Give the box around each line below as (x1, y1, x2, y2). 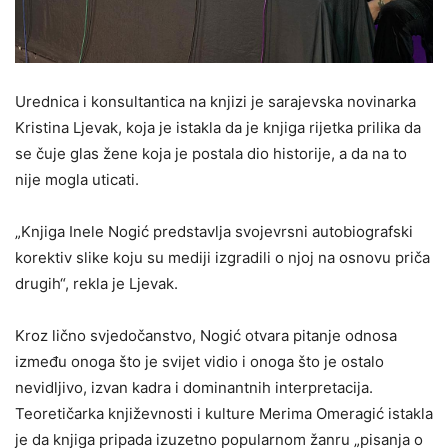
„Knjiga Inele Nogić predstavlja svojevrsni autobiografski (15, 222, 413, 242)
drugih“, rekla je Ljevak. (15, 274, 178, 294)
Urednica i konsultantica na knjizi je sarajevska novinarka (15, 92, 416, 112)
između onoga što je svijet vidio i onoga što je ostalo (15, 352, 384, 372)
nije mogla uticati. (15, 170, 139, 190)
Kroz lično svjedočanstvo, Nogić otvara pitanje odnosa (15, 326, 397, 346)
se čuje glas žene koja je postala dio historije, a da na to (15, 144, 407, 164)
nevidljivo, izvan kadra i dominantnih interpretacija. (15, 378, 373, 398)
